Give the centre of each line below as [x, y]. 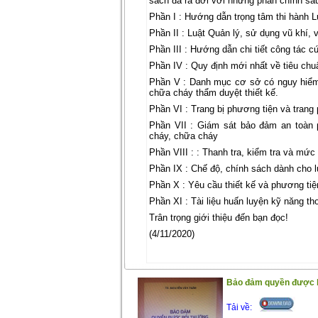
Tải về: [239, 307]
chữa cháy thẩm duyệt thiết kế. [214, 93]
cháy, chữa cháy [183, 136]
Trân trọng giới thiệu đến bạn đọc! [219, 218]
